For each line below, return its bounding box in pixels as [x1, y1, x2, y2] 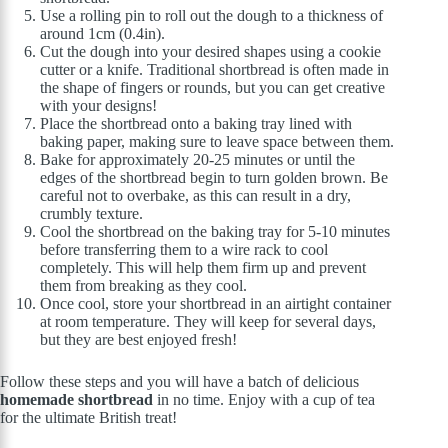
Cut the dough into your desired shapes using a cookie [40, 42, 381, 60]
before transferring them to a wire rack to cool [40, 240, 328, 258]
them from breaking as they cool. [40, 276, 247, 294]
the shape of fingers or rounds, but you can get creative [40, 78, 385, 96]
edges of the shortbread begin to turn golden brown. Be [40, 168, 388, 186]
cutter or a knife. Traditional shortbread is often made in [40, 60, 389, 78]
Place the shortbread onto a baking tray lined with [40, 114, 352, 132]
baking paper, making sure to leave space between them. [40, 132, 394, 150]
